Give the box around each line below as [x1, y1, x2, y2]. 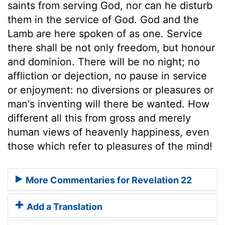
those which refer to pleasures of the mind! [8, 140, 212, 152]
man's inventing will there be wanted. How [8, 97, 209, 110]
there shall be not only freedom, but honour [8, 41, 215, 54]
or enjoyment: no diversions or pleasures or [8, 83, 213, 96]
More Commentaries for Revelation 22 [24, 175, 192, 186]
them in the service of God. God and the [8, 13, 199, 26]
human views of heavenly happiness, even [8, 126, 209, 138]
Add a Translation [25, 201, 102, 212]
